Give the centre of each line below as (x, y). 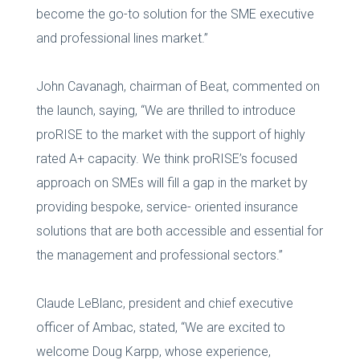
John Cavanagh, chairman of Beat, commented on (178, 86)
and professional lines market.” (122, 38)
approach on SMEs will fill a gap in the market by (172, 182)
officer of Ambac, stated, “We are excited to (160, 327)
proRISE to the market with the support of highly (170, 134)
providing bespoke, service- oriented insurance (167, 207)
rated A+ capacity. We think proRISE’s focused (166, 158)
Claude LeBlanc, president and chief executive (164, 303)
